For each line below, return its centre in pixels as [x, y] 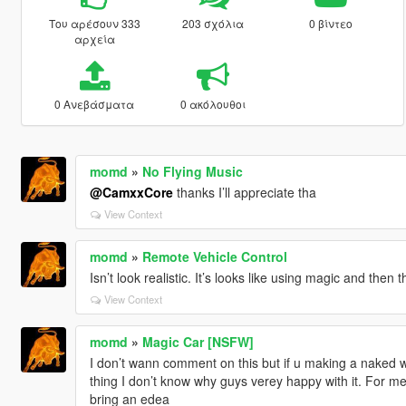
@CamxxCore [131, 192]
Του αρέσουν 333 [94, 23]
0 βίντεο [331, 23]
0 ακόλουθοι [213, 103]
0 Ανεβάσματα [95, 103]
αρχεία [94, 38]
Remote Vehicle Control [214, 256]
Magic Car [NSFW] [198, 341]
